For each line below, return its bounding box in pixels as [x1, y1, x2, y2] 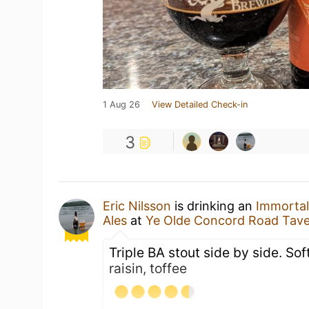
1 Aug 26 [103, 99, 141, 110]
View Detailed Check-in [152, 99, 248, 110]
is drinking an [171, 199, 257, 213]
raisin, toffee [109, 260, 188, 277]
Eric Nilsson [103, 199, 172, 213]
